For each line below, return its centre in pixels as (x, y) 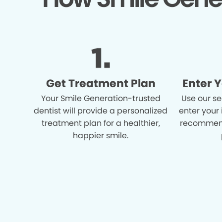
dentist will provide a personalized (101, 111)
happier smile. (101, 135)
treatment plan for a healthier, (101, 123)
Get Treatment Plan (101, 83)
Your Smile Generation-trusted (101, 98)
